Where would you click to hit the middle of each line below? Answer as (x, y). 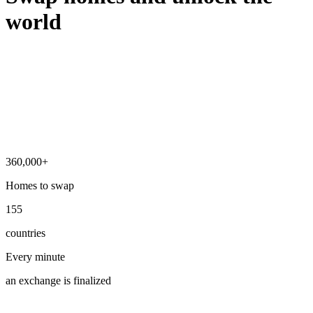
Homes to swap (40, 186)
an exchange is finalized (58, 281)
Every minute (35, 257)
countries (26, 233)
